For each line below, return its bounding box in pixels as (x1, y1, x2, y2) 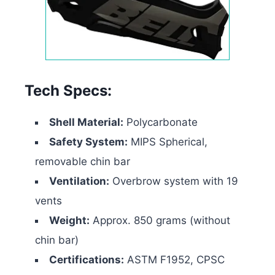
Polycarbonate (123, 116, 198, 129)
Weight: (49, 214, 90, 227)
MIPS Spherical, (128, 136, 207, 149)
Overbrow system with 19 (109, 175, 238, 188)
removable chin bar (35, 155, 130, 168)
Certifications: (49, 254, 124, 266)
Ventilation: (49, 175, 109, 188)
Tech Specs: (25, 82, 112, 100)
